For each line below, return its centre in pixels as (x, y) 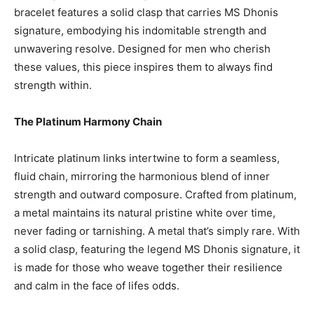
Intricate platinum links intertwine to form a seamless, (147, 158)
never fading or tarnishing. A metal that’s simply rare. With (157, 231)
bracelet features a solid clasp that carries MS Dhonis (146, 12)
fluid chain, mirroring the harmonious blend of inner (142, 176)
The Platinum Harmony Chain (88, 122)
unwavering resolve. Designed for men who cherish (142, 49)
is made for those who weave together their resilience (148, 267)
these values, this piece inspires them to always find (143, 67)
